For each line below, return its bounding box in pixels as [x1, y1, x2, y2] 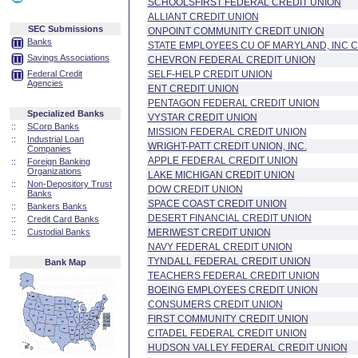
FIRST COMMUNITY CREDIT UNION [147, 313, 308, 324]
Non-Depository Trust [27, 179, 112, 189]
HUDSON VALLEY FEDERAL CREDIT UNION [147, 342, 348, 353]
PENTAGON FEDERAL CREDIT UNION [147, 97, 320, 109]
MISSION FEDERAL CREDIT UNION [147, 126, 307, 137]
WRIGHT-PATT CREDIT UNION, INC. [147, 141, 307, 152]
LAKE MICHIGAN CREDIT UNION [147, 169, 295, 181]
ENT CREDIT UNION [147, 83, 239, 94]
